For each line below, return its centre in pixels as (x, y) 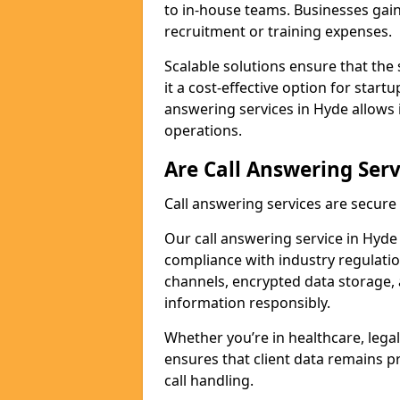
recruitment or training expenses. (278, 31)
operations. (203, 130)
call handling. (209, 380)
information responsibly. (247, 303)
